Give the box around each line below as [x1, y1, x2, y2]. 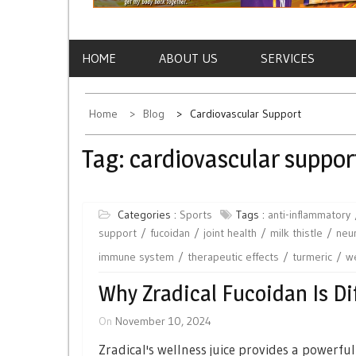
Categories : [118, 207, 180, 222]
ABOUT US [159, 50, 218, 67]
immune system [99, 250, 174, 265]
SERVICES [261, 50, 315, 67]
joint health [203, 226, 257, 241]
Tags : [236, 207, 268, 222]
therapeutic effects [188, 250, 279, 265]
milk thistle [270, 226, 323, 241]
